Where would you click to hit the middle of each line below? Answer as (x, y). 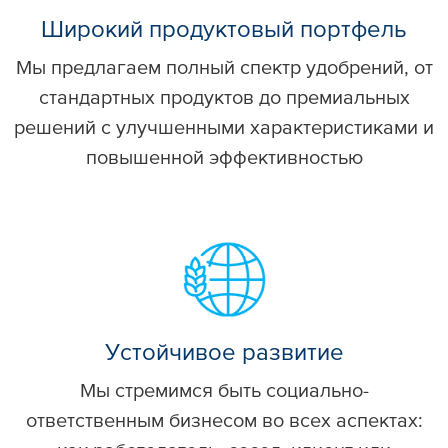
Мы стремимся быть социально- (224, 391)
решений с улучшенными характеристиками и (224, 128)
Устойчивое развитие (224, 353)
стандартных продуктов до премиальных (224, 98)
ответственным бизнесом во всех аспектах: (224, 421)
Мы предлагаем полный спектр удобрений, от (224, 68)
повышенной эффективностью (224, 158)
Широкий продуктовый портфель (224, 30)
